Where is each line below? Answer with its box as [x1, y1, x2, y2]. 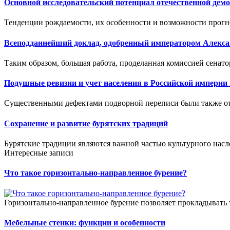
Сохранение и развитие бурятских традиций [4, 119, 168, 128]
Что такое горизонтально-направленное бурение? [4, 168, 187, 178]
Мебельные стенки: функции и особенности [4, 218, 165, 227]
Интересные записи [4, 148, 73, 157]
